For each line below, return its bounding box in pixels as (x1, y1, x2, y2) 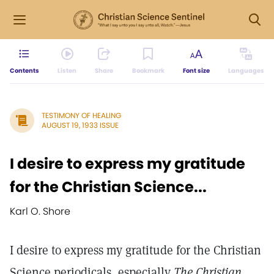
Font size (182, 66, 210, 75)
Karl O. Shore (10, 204, 70, 218)
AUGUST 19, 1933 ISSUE (42, 120, 119, 130)
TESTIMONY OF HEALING (42, 110, 121, 120)
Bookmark (131, 66, 165, 75)
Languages (228, 66, 264, 75)
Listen (57, 66, 77, 75)
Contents (10, 66, 39, 75)
